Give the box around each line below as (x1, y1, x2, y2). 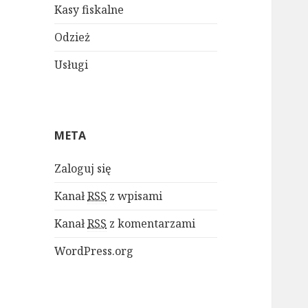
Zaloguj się (54, 161, 112, 177)
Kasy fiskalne (54, 2, 124, 18)
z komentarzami (107, 216, 196, 232)
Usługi (54, 57, 89, 73)
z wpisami (107, 188, 163, 204)
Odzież (54, 30, 91, 45)
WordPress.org (54, 243, 134, 259)
